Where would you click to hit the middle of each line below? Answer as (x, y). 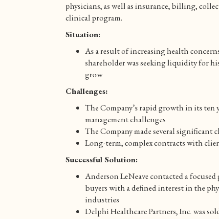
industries (102, 199)
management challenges (126, 119)
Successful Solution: (102, 159)
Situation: (83, 34)
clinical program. (94, 17)
